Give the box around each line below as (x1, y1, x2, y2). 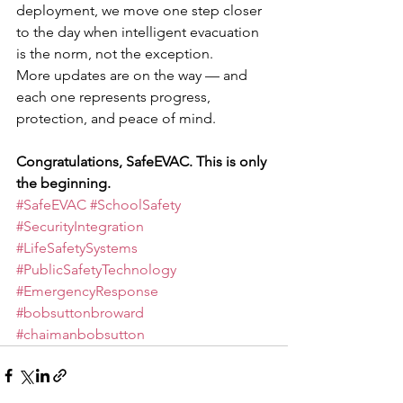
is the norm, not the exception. (16, 44, 213, 62)
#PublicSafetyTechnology (16, 260, 176, 278)
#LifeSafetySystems (16, 238, 138, 256)
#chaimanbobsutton (16, 325, 145, 343)
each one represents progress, (16, 87, 214, 105)
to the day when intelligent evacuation (16, 22, 263, 40)
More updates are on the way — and (16, 66, 251, 84)
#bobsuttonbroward (16, 303, 144, 321)
